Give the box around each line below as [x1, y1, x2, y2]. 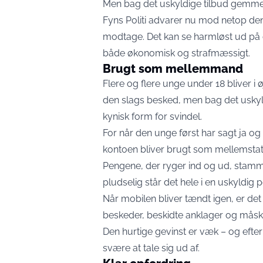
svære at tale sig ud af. [103, 242, 200, 254]
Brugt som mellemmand [103, 62, 243, 76]
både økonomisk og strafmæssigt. [103, 48, 250, 59]
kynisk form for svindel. [103, 111, 202, 122]
